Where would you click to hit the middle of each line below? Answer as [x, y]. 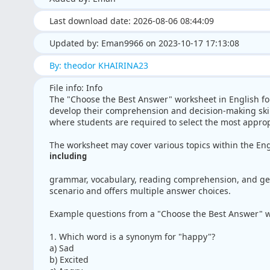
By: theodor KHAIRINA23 [99, 66]
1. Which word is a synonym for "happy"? [132, 237]
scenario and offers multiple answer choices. [140, 191]
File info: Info [76, 88]
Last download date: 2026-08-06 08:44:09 [131, 21]
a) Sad [61, 248]
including [68, 156]
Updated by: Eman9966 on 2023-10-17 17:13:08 [144, 43]
